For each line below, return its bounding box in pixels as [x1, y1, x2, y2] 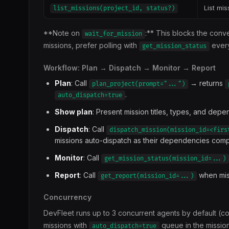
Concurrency [43, 193, 91, 201]
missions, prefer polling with [43, 41, 139, 50]
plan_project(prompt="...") [92, 80, 185, 88]
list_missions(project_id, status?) [53, 5, 175, 12]
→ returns [188, 79, 225, 87]
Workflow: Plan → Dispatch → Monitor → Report [43, 63, 216, 72]
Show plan [55, 107, 93, 116]
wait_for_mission [85, 30, 142, 38]
